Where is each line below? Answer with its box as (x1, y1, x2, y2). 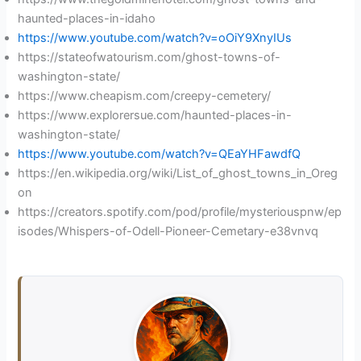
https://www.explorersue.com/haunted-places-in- (18, 107, 293, 122)
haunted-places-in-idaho (18, 10, 156, 26)
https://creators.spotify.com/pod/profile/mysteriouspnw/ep (18, 204, 342, 219)
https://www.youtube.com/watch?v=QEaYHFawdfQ (18, 146, 301, 161)
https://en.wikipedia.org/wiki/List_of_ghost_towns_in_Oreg (18, 165, 338, 180)
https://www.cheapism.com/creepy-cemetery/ (18, 88, 272, 103)
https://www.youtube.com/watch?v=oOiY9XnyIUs (18, 30, 293, 45)
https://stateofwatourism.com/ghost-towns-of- (18, 49, 281, 64)
